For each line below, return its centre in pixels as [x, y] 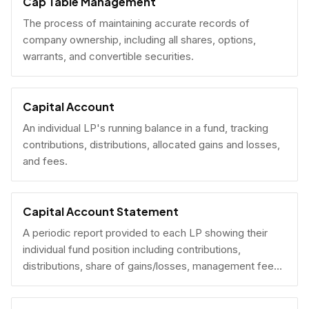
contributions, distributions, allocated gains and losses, [151, 144]
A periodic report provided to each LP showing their [145, 233]
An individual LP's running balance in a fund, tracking [146, 128]
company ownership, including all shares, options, [139, 40]
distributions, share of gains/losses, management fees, [152, 266]
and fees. [45, 161]
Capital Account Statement [101, 211]
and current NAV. [62, 282]
